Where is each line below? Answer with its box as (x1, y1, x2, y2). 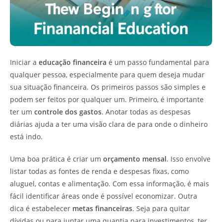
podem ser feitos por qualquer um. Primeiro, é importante (10, 95, 204, 104)
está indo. (10, 132, 43, 141)
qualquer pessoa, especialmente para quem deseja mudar (10, 70, 205, 79)
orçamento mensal (103, 154, 166, 164)
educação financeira (39, 57, 107, 67)
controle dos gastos (34, 107, 102, 116)
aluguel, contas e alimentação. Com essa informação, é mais (10, 179, 209, 188)
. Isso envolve (166, 154, 211, 164)
